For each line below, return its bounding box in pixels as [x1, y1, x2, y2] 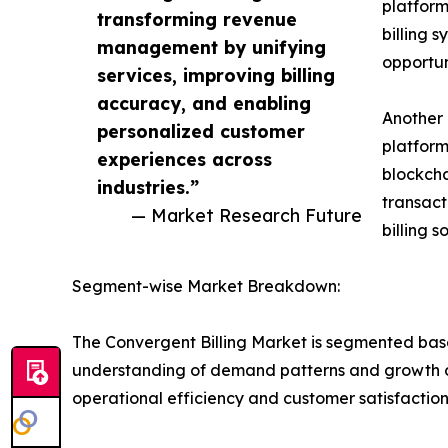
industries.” [97, 176, 199, 199]
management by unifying [97, 36, 326, 59]
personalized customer [97, 120, 305, 143]
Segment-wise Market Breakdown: [72, 276, 340, 297]
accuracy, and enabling [97, 92, 311, 115]
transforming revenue [97, 8, 297, 31]
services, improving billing [97, 64, 335, 87]
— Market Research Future [131, 204, 362, 227]
